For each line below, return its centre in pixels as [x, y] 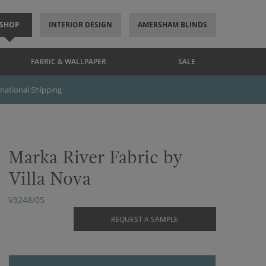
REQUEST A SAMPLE [145, 219]
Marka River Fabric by [96, 158]
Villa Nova [50, 179]
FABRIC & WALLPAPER [69, 61]
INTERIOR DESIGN [80, 25]
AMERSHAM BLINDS [172, 25]
